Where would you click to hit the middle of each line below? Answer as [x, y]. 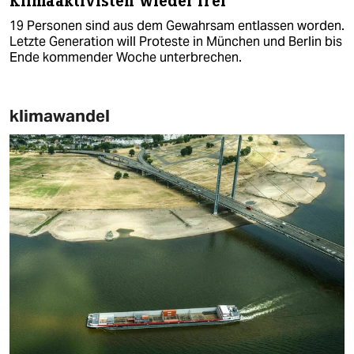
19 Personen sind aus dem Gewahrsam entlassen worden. [177, 25]
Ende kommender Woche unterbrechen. [126, 57]
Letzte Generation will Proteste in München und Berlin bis [176, 41]
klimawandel [60, 115]
